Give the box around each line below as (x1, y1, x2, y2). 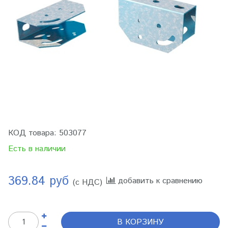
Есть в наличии (8, 143, 66, 155)
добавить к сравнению (118, 175, 203, 187)
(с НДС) (73, 177, 102, 188)
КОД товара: (8, 127, 59, 139)
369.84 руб (8, 173, 73, 190)
